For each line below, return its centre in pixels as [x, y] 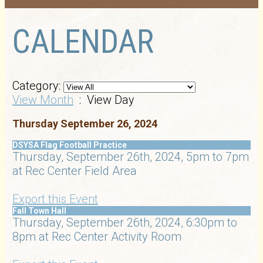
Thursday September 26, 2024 [85, 124]
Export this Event [55, 199]
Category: [36, 86]
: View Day [104, 100]
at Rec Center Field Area [75, 171]
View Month [43, 100]
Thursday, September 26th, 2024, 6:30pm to [125, 222]
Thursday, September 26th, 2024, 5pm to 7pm [131, 157]
